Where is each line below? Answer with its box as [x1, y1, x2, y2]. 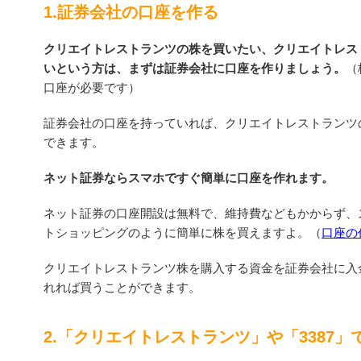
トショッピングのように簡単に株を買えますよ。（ [44, 225, 322, 239]
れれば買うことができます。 [44, 280, 201, 294]
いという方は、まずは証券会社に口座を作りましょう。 [44, 60, 346, 75]
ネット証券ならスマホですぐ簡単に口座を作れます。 [44, 170, 334, 185]
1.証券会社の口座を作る [44, 2, 218, 21]
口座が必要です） [44, 80, 140, 94]
